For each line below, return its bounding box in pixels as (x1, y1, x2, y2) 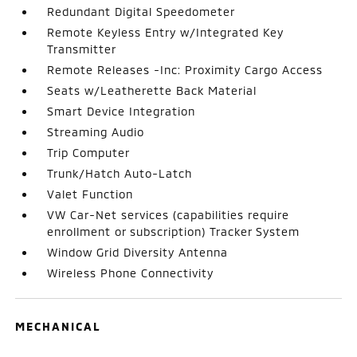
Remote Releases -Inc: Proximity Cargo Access (47, 62, 324, 76)
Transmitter (47, 41, 117, 56)
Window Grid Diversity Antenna (47, 245, 229, 259)
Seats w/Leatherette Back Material (47, 83, 257, 97)
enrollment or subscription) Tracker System (47, 224, 300, 238)
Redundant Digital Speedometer (47, 4, 236, 18)
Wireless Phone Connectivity (47, 265, 214, 280)
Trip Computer (47, 145, 131, 159)
